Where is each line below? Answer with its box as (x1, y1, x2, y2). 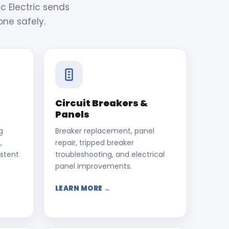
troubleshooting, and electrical (55, 149, 165, 159)
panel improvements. (55, 161, 132, 171)
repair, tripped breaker (55, 138, 134, 148)
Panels (55, 108, 89, 121)
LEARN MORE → (55, 184, 111, 193)
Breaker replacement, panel (55, 126, 154, 136)
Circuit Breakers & (55, 97, 148, 109)
